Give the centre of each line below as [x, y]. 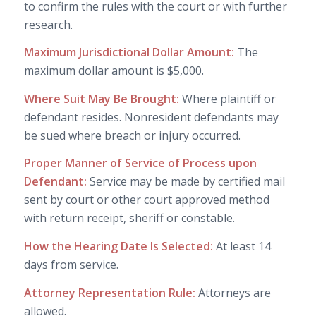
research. [48, 24]
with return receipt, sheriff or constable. [129, 218]
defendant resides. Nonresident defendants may [151, 117]
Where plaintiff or [229, 98]
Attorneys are [234, 292]
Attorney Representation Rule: [111, 292]
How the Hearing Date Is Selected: [120, 246]
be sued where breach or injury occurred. [132, 135]
